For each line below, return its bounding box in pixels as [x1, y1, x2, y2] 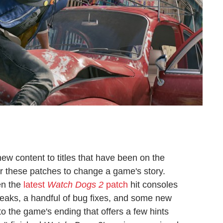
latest [23, 180, 47, 190]
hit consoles [128, 180, 178, 190]
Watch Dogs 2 [47, 180, 104, 190]
